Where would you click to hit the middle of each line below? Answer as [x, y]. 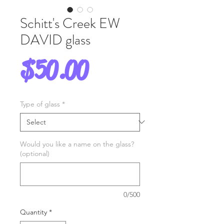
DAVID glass [55, 40]
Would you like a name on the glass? [77, 144]
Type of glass [40, 104]
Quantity [33, 212]
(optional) [35, 153]
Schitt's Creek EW [70, 23]
